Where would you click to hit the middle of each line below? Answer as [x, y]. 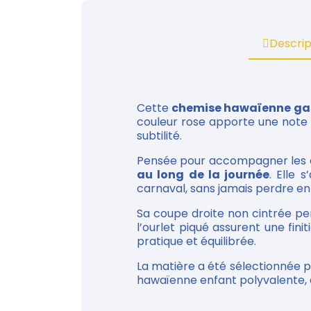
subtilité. [159, 136]
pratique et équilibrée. [196, 241]
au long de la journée [203, 175]
